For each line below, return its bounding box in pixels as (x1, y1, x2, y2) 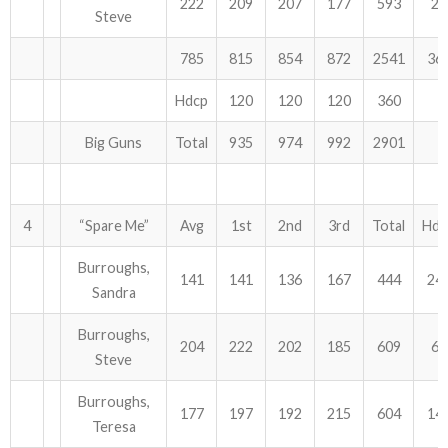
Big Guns (85, 134, 142, 151)
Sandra (91, 284, 136, 301)
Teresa (91, 418, 136, 435)
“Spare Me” (78, 217, 149, 234)
